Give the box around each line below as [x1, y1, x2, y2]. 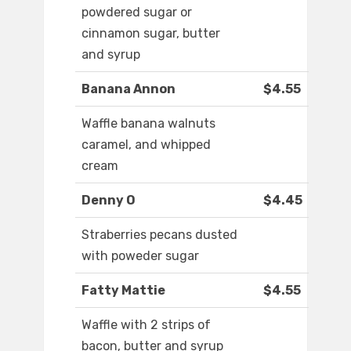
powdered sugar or [81, 5, 192, 20]
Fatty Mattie [81, 283, 165, 299]
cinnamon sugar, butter [81, 26, 220, 42]
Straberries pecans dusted [81, 227, 237, 243]
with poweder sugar [81, 248, 199, 264]
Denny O [81, 193, 136, 208]
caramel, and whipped [81, 137, 211, 153]
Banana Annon [81, 81, 175, 97]
